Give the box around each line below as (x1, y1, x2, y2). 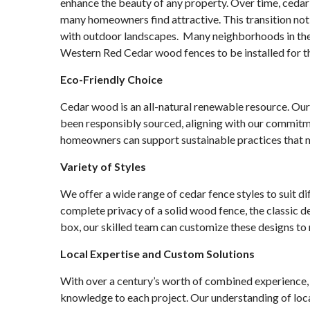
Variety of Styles (60, 160, 146, 173)
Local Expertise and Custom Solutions (60, 247, 255, 260)
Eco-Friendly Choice (60, 73, 163, 86)
